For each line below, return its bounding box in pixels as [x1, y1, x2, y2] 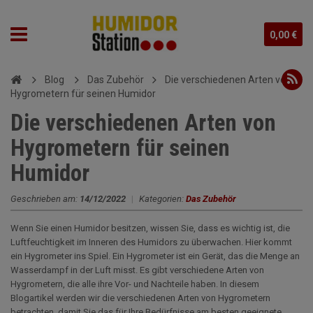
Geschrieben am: [10, 194, 80, 204]
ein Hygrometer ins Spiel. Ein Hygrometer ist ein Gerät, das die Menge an [10, 251, 300, 261]
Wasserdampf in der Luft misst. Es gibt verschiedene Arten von [10, 265, 264, 275]
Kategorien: [139, 194, 186, 204]
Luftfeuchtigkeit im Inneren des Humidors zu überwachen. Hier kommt [10, 237, 292, 247]
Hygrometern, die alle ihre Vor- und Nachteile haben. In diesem [10, 279, 259, 289]
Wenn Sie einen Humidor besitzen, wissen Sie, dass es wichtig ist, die [10, 223, 290, 233]
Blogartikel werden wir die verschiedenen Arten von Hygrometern [10, 293, 270, 303]
